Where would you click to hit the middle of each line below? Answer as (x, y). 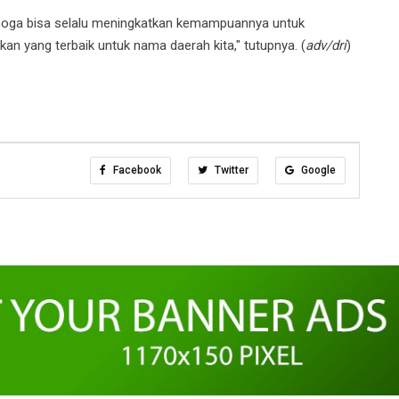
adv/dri (326, 45)
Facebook (136, 170)
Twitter (230, 170)
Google (317, 170)
